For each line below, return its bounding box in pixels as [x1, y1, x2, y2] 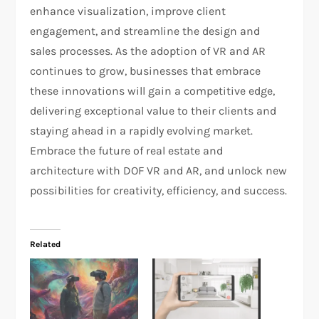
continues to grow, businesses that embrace [30, 64, 261, 78]
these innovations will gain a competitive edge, [30, 84, 276, 98]
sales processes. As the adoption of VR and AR [30, 44, 266, 58]
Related [30, 239, 61, 250]
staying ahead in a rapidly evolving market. [30, 124, 253, 138]
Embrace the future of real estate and [30, 144, 224, 158]
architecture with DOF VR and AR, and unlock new [30, 164, 288, 178]
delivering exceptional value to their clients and [30, 104, 277, 118]
